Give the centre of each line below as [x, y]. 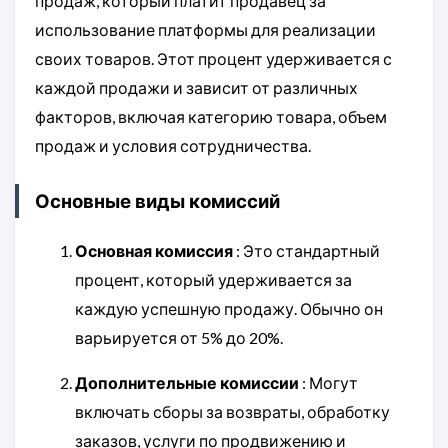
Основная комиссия [154, 251]
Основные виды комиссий [157, 200]
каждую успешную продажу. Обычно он [229, 309]
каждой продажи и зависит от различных [196, 87]
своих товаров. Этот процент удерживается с [213, 58]
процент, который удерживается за [213, 280]
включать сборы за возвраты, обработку [232, 412]
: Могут [328, 383]
